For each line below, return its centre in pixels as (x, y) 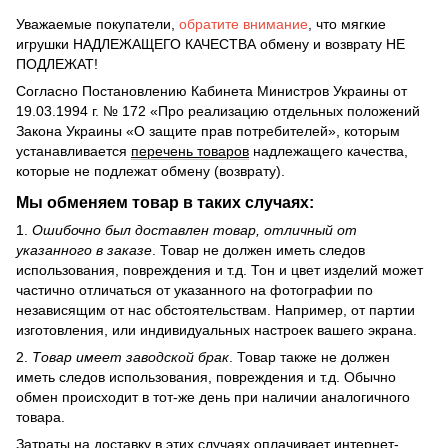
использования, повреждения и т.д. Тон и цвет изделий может (219, 270)
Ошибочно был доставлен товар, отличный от (194, 230)
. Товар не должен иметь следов (258, 250)
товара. (48, 417)
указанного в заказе (84, 250)
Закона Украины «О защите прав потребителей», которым (208, 131)
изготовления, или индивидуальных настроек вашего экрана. (216, 330)
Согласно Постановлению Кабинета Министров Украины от (211, 91)
